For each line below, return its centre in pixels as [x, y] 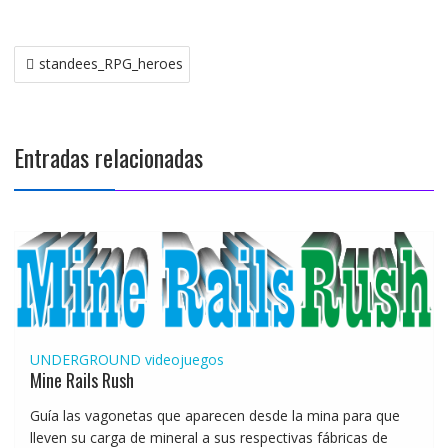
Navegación [61, 57]
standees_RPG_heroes [110, 63]
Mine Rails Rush [81, 379]
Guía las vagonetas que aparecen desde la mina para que [214, 415]
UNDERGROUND [85, 359]
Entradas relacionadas [108, 156]
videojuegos [184, 359]
